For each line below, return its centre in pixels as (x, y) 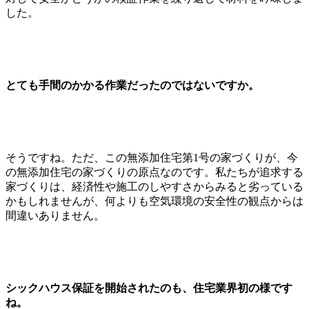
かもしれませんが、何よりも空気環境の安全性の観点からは (154, 201)
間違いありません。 (55, 215)
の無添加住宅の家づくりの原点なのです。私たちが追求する (154, 172)
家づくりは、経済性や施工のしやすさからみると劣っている (154, 186)
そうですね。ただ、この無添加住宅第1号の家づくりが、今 (152, 157)
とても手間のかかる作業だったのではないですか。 (132, 85)
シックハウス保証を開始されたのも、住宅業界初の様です (149, 288)
